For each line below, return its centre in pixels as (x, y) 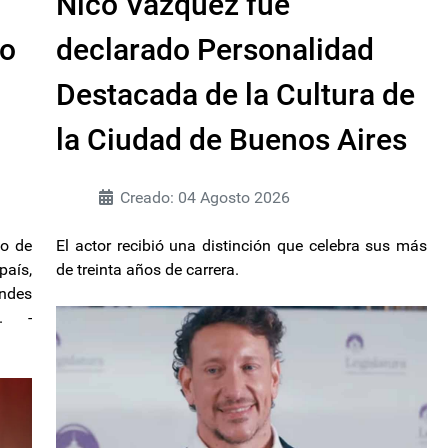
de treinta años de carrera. (147, 269)
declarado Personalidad (215, 49)
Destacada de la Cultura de (235, 94)
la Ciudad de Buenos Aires (231, 139)
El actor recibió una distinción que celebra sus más (241, 245)
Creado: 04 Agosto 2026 (205, 197)
